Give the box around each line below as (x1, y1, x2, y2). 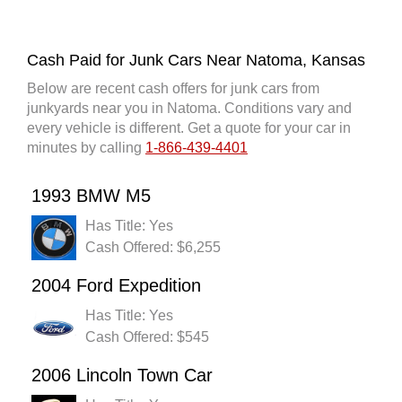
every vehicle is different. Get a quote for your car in (27, 120, 351, 136)
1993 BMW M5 (31, 186, 151, 206)
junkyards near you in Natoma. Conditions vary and (27, 100, 352, 117)
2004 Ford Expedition (31, 275, 201, 296)
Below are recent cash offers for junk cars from (27, 81, 319, 97)
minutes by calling (27, 140, 145, 156)
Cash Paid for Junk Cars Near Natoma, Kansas (27, 51, 365, 70)
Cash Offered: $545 (85, 329, 209, 345)
